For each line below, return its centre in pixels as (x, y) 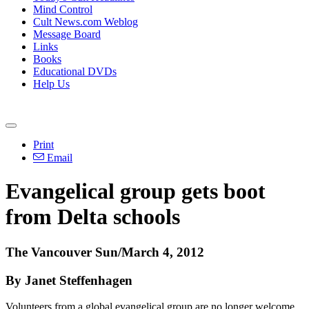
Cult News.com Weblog (86, 22)
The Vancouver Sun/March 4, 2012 (105, 252)
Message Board (67, 34)
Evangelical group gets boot (136, 191)
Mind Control (63, 9)
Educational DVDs (75, 71)
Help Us (51, 84)
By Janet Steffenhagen (69, 280)
